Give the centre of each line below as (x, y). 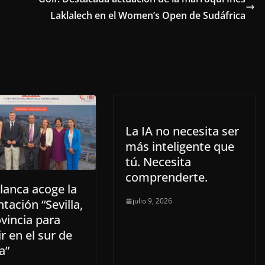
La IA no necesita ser (182, 131)
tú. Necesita (158, 162)
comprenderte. (167, 177)
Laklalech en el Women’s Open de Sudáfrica (148, 15)
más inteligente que (180, 146)
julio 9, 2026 (152, 201)
